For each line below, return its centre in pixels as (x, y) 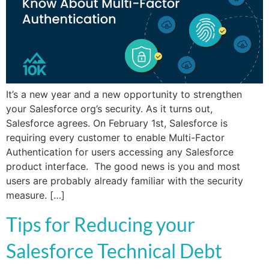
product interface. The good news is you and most (123, 167)
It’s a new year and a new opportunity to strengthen (124, 95)
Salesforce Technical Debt (114, 250)
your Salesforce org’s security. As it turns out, (109, 109)
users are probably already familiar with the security (125, 181)
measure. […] (35, 195)
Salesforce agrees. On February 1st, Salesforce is (117, 123)
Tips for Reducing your (101, 224)
